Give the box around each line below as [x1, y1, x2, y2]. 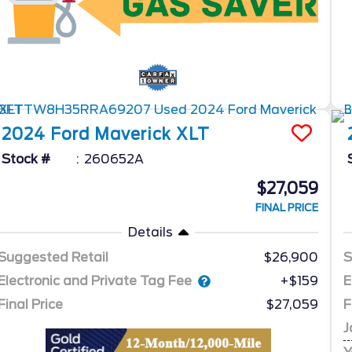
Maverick [94, 125, 172, 145]
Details [127, 225, 173, 240]
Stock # [2, 152, 51, 167]
